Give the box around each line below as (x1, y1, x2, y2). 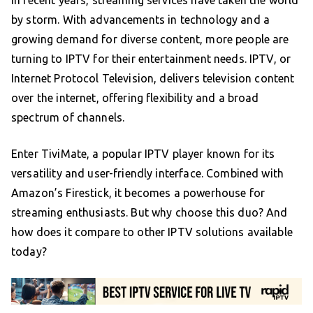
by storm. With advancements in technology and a (11, 13, 270, 26)
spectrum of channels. (11, 110, 125, 124)
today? (11, 245, 47, 258)
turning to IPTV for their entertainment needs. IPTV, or (11, 52, 291, 65)
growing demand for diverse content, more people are (11, 32, 289, 45)
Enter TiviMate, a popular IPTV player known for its (11, 147, 275, 160)
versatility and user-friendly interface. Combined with (11, 166, 284, 180)
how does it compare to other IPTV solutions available (11, 225, 293, 238)
